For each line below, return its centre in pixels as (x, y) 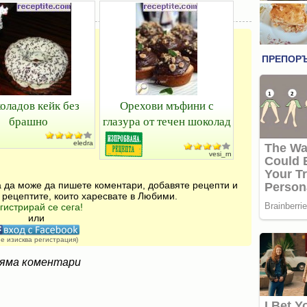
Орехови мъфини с (167, 105)
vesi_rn (220, 154)
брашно (28, 121)
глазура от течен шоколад (167, 121)
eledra (83, 143)
